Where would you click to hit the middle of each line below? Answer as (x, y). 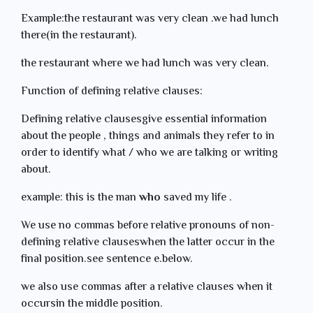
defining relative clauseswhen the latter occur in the (148, 243)
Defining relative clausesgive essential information (144, 120)
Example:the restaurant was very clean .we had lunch (150, 19)
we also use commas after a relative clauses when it (147, 287)
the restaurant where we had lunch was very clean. (146, 64)
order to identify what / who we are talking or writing (150, 153)
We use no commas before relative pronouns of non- (148, 226)
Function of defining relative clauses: (112, 92)
